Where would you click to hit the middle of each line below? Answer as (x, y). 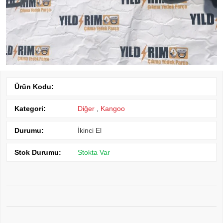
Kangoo (113, 108)
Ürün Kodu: (34, 86)
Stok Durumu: (38, 152)
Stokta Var (94, 152)
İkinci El (90, 130)
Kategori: (30, 108)
